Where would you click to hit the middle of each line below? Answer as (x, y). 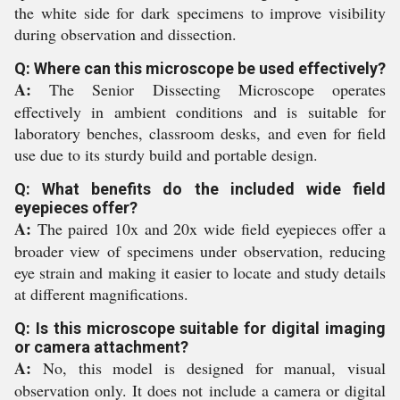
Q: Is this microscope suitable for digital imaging (200, 328)
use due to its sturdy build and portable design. (166, 154)
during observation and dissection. (125, 34)
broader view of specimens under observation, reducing (200, 251)
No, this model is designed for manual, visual (208, 368)
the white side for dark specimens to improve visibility (200, 12)
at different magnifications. (101, 294)
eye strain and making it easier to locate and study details (200, 272)
